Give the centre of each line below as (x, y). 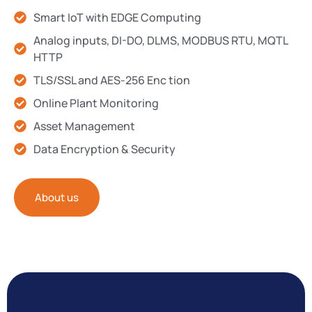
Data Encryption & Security (104, 149)
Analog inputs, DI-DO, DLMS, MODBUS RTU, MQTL (160, 41)
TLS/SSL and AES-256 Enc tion (111, 80)
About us (57, 198)
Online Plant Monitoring (96, 103)
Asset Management (84, 126)
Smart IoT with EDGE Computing (117, 18)
